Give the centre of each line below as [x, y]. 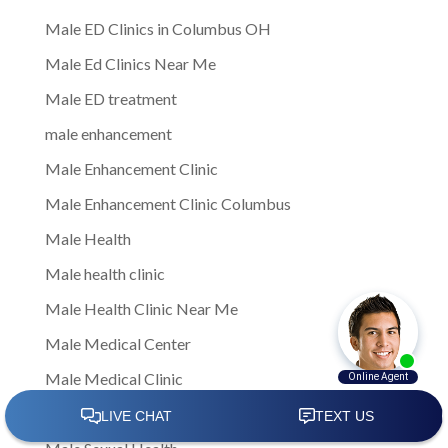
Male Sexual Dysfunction [129, 413]
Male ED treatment [110, 98]
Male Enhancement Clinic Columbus [167, 203]
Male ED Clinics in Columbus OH [157, 28]
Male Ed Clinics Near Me [130, 63]
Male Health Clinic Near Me [141, 308]
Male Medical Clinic [113, 378]
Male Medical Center [117, 343]
